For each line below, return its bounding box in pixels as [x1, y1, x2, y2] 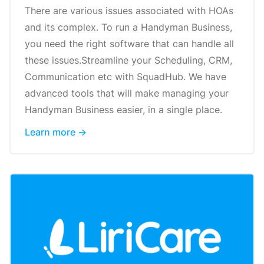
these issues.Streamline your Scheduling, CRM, [25, 54, 232, 67]
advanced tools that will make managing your [25, 87, 229, 100]
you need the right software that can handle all [25, 38, 234, 50]
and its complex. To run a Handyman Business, [25, 21, 232, 34]
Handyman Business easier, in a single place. [25, 104, 222, 116]
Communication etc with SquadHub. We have [25, 71, 226, 83]
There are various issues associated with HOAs [25, 5, 233, 17]
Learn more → [25, 126, 87, 138]
